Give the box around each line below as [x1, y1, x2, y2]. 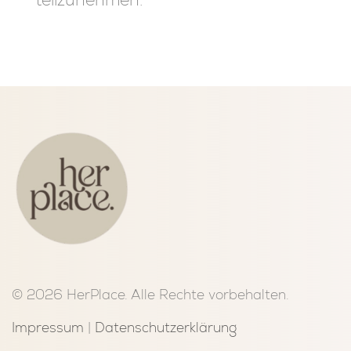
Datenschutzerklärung [94, 318, 237, 336]
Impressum [11, 318, 84, 336]
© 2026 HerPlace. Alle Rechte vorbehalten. [11, 285, 289, 303]
